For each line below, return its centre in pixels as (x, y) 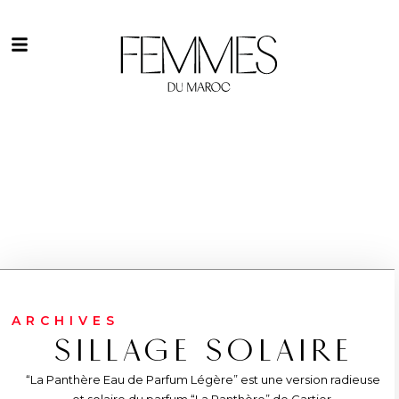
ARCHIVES (65, 321)
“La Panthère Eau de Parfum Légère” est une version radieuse (203, 379)
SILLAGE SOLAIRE (203, 351)
